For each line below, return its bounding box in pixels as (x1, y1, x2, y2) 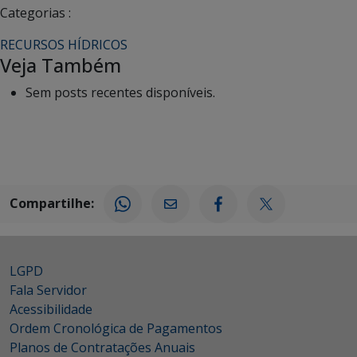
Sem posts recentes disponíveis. (25, 84, 215, 102)
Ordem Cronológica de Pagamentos (10, 320, 222, 338)
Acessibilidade (10, 300, 92, 319)
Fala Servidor (10, 281, 87, 300)
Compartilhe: (10, 194, 94, 212)
